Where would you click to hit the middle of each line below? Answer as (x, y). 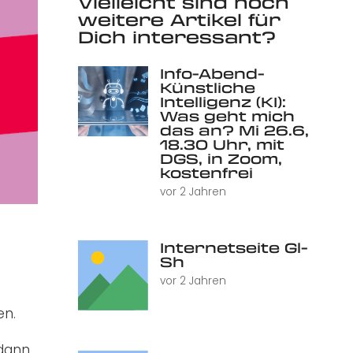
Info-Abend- (212, 73)
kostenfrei (206, 172)
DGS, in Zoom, (221, 158)
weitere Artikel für (179, 20)
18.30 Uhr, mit (222, 144)
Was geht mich (227, 115)
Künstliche (207, 87)
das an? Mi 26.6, (234, 130)
